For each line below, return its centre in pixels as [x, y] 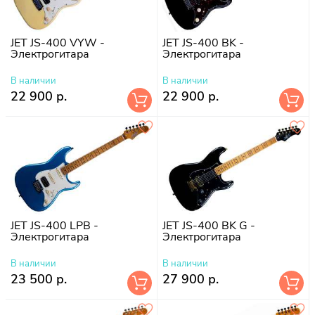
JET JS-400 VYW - [58, 43]
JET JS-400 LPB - [54, 225]
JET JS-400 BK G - [209, 225]
